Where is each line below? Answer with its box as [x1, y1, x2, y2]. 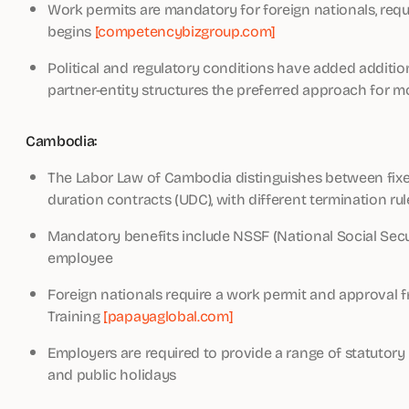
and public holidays [47, 363, 176, 384]
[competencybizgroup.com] [94, 20, 277, 41]
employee [47, 246, 113, 267]
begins [47, 20, 95, 41]
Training [47, 305, 104, 326]
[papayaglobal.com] [103, 305, 234, 326]
